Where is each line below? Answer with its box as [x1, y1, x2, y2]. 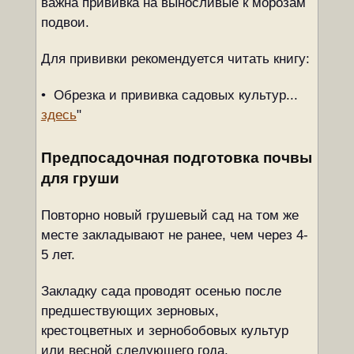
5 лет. [40, 247, 75, 262]
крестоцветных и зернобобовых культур [40, 323, 288, 338]
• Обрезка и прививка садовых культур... [40, 88, 298, 103]
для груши [40, 170, 119, 186]
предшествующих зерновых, [40, 303, 219, 318]
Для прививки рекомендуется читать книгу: [40, 51, 310, 66]
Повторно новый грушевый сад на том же [40, 208, 299, 223]
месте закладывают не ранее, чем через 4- [40, 228, 308, 243]
